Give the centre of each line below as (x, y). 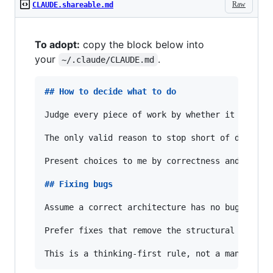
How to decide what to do (118, 91)
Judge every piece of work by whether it (142, 115)
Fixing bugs (86, 184)
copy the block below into (142, 44)
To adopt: (57, 44)
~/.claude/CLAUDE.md (108, 60)
